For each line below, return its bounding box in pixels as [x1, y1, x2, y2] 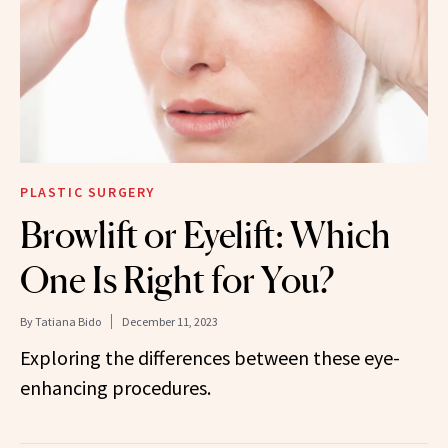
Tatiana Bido [35, 313, 101, 329]
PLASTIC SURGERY [20, 182, 155, 201]
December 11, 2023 [122, 313, 218, 329]
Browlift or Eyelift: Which [20, 212, 391, 257]
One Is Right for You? [20, 257, 334, 302]
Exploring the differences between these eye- [20, 344, 400, 370]
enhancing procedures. [20, 374, 211, 400]
